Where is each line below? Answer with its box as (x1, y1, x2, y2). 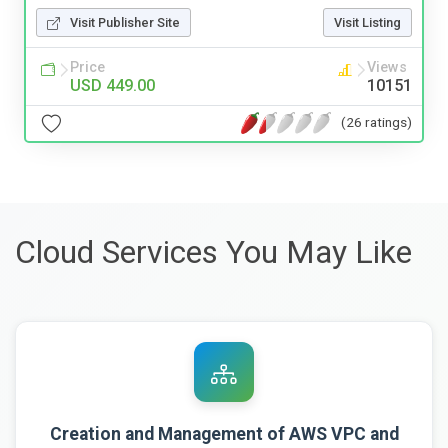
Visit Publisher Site (70, 14, 180, 30)
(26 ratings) (341, 114, 412, 131)
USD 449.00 (70, 75, 155, 95)
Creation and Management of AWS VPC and (49, 423, 399, 444)
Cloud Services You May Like (15, 232, 412, 271)
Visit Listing (334, 14, 401, 30)
